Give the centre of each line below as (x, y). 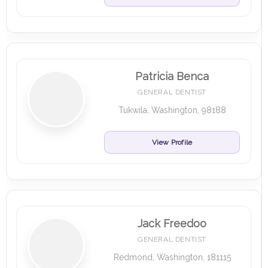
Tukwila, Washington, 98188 (172, 110)
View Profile (172, 142)
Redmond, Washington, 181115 (172, 257)
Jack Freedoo (172, 223)
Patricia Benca (172, 76)
